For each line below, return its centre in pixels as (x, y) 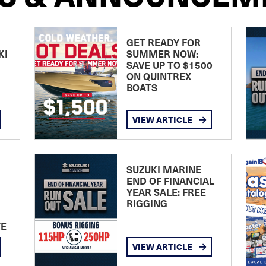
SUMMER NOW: (162, 54)
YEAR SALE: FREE (166, 192)
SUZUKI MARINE (164, 170)
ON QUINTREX (159, 76)
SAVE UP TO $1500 (169, 65)
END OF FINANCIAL (170, 181)
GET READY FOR (163, 42)
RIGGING (147, 203)
